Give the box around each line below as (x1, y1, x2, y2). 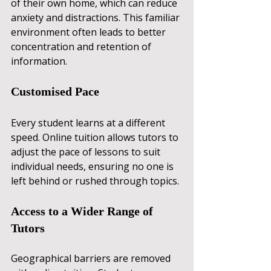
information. (11, 54, 67, 68)
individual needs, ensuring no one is (11, 159, 176, 173)
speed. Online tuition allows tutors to (11, 130, 181, 144)
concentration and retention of (11, 39, 154, 53)
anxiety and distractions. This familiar (11, 10, 182, 24)
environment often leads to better (11, 25, 168, 39)
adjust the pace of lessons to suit (11, 145, 163, 158)
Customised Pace (11, 84, 99, 98)
